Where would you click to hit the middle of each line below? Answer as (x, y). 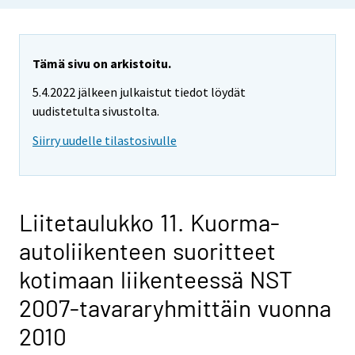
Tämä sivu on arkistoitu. (102, 63)
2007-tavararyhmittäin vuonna (175, 308)
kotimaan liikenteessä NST (156, 279)
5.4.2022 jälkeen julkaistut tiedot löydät (139, 92)
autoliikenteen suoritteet (147, 251)
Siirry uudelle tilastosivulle (105, 141)
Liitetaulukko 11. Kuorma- (149, 222)
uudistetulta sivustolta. (96, 111)
